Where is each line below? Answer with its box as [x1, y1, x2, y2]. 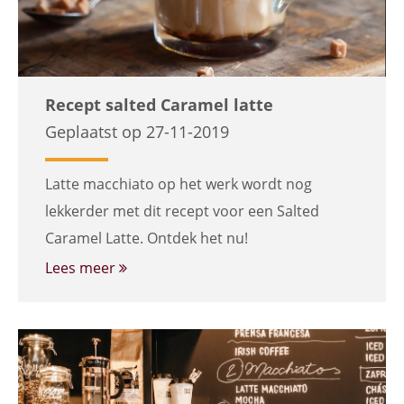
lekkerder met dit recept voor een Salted [45, 201, 319, 221]
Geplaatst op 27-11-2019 [45, 121, 229, 142]
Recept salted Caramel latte [45, 94, 273, 115]
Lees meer [45, 258, 119, 278]
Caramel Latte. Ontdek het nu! [45, 228, 248, 248]
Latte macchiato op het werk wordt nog [45, 174, 312, 194]
